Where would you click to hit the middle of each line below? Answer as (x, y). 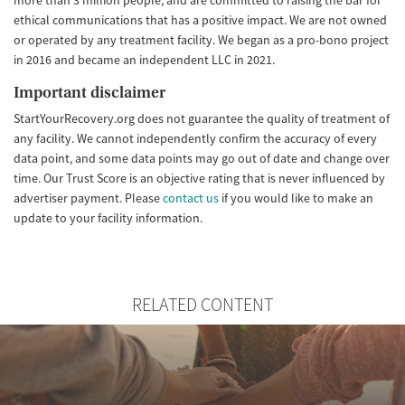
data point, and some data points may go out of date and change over (202, 158)
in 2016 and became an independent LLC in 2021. (144, 59)
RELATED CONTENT (202, 305)
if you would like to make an (296, 198)
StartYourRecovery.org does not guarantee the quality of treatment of (202, 118)
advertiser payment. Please (88, 198)
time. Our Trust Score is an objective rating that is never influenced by (199, 178)
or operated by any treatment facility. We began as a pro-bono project (201, 39)
